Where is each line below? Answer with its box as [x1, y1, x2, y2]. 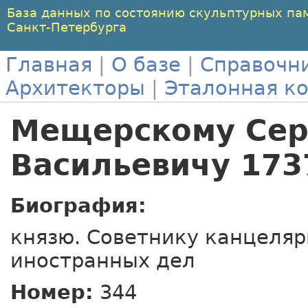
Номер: [10, 280, 93, 304]
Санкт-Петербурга [7, 20, 126, 34]
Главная [5, 53, 92, 77]
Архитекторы [5, 76, 145, 100]
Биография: [10, 193, 146, 217]
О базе [111, 53, 181, 77]
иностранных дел [10, 248, 195, 272]
